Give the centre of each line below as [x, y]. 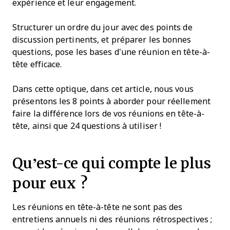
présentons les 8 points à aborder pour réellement [111, 101]
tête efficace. [37, 64]
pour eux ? [50, 183]
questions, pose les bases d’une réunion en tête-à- [111, 52]
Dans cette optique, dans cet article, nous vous [103, 89]
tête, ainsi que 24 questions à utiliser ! [87, 126]
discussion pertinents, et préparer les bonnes [102, 40]
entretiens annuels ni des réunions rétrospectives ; [112, 219]
